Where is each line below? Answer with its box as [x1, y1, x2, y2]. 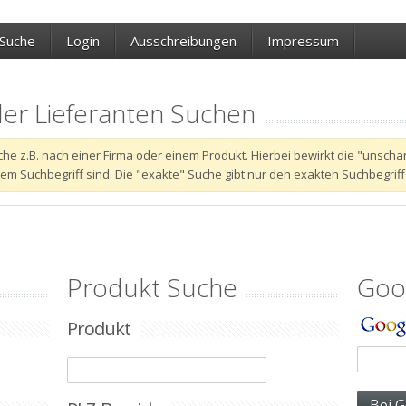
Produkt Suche [67, 270, 237, 304]
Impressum [267, 32, 339, 50]
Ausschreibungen [130, 32, 237, 50]
